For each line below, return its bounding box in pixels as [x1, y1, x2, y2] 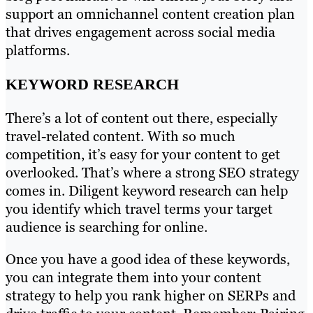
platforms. [6, 41, 70, 60]
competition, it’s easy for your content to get [6, 145, 280, 163]
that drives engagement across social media [6, 23, 275, 42]
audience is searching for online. [6, 217, 208, 236]
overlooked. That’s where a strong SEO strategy [6, 163, 299, 182]
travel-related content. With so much [6, 126, 235, 145]
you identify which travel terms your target [6, 199, 272, 218]
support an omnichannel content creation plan [6, 5, 295, 24]
